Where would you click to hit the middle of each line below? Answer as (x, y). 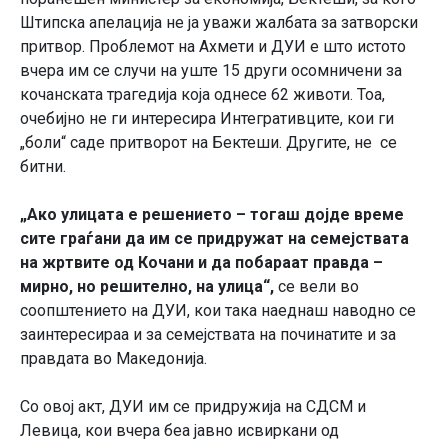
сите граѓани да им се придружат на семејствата (214, 239)
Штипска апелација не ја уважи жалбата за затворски (219, 23)
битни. (43, 167)
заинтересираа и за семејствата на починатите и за (208, 335)
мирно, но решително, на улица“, (147, 287)
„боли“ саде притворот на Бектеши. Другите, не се (208, 143)
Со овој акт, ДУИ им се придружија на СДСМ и (193, 407)
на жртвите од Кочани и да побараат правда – (201, 263)
